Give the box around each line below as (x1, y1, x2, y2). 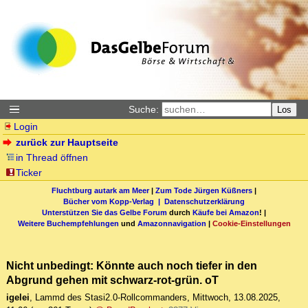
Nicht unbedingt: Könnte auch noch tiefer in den (6, 259, 257, 272)
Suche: (129, 104, 159, 115)
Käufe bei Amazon (192, 208, 259, 217)
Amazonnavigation (137, 219, 206, 228)
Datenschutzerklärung (164, 197, 245, 206)
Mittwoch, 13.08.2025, (192, 292, 280, 303)
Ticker (16, 167, 43, 178)
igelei (6, 292, 30, 303)
